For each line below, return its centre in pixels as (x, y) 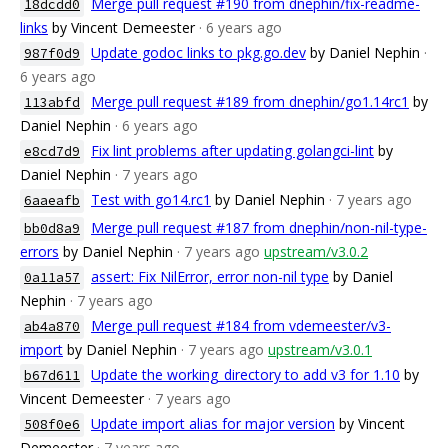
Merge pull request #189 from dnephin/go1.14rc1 (250, 101)
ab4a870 (52, 326)
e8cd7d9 (52, 151)
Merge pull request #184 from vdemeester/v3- (241, 325)
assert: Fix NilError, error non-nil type (210, 276)
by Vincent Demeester (123, 27)
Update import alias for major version (213, 423)
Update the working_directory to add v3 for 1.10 (245, 374)
